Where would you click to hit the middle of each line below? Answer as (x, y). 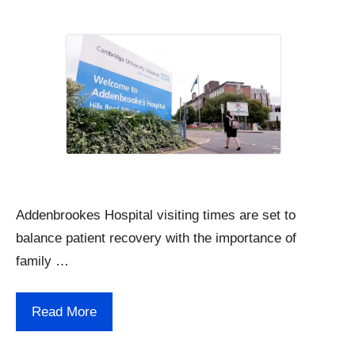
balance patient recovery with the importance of (156, 238)
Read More (64, 312)
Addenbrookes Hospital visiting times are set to (156, 215)
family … (42, 261)
